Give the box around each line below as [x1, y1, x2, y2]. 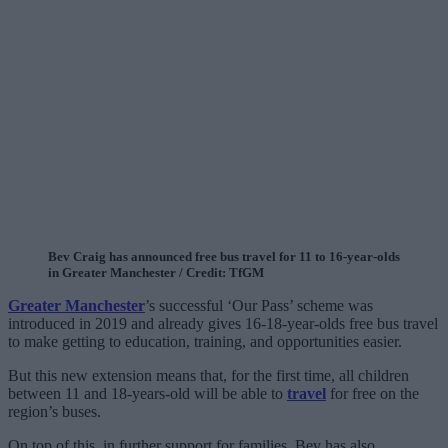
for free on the [326, 384, 419, 402]
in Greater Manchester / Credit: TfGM [48, 264, 264, 280]
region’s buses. [8, 402, 101, 420]
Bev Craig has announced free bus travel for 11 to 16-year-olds [48, 248, 400, 264]
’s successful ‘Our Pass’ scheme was [145, 296, 373, 314]
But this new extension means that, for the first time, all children [8, 366, 409, 384]
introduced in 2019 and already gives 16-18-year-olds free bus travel [8, 314, 438, 332]
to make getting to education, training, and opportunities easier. [8, 332, 402, 350]
